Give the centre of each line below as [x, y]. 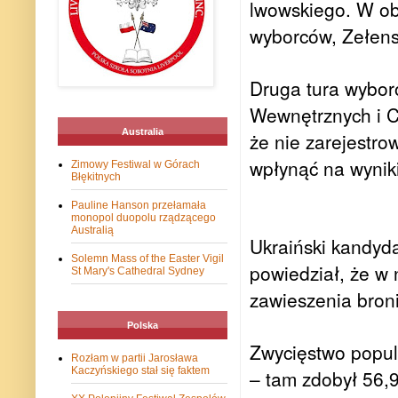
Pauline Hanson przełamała [139, 206]
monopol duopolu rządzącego [143, 218]
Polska [143, 326]
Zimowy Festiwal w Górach [135, 165]
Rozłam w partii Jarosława [135, 358]
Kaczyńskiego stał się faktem [140, 371]
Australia [143, 132]
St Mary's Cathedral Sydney [138, 271]
